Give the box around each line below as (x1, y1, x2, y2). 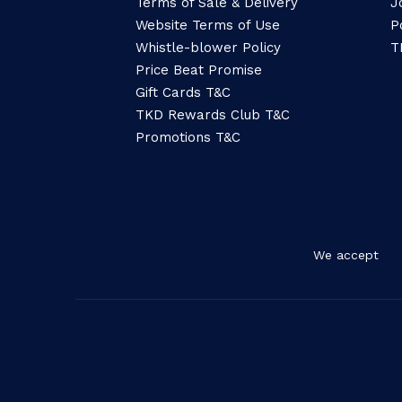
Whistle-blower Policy (135, 39, 281, 56)
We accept (313, 247, 379, 262)
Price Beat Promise (135, 61, 262, 78)
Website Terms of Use (135, 16, 280, 33)
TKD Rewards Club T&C (135, 106, 290, 123)
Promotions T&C (135, 128, 240, 145)
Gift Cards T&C (135, 83, 231, 100)
